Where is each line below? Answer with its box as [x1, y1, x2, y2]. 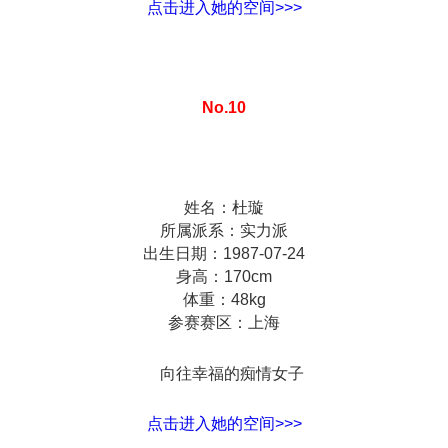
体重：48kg [182, 291, 266, 309]
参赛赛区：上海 [168, 314, 280, 332]
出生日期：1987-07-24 [143, 245, 305, 263]
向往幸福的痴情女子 [144, 364, 304, 382]
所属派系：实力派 [160, 222, 288, 240]
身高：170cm [176, 268, 272, 286]
